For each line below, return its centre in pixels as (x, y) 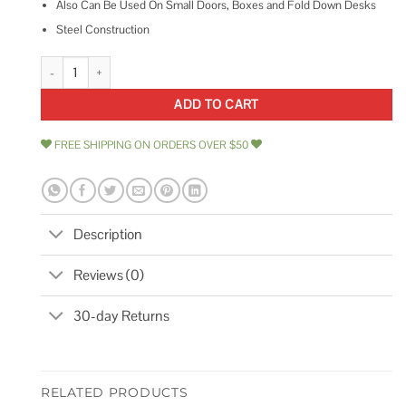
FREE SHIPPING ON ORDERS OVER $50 (151, 145)
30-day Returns (122, 316)
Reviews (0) (109, 275)
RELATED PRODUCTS (115, 392)
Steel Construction (102, 30)
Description (108, 234)
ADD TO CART (217, 105)
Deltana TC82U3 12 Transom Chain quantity (150, 64)
